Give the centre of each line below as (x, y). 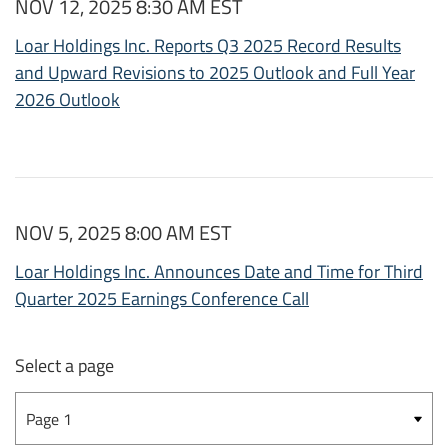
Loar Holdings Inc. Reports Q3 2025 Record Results (208, 46)
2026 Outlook (67, 100)
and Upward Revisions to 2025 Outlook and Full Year (215, 73)
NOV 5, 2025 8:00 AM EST (123, 233)
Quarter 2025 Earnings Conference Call (162, 299)
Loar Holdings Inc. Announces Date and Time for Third (219, 272)
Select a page (64, 366)
